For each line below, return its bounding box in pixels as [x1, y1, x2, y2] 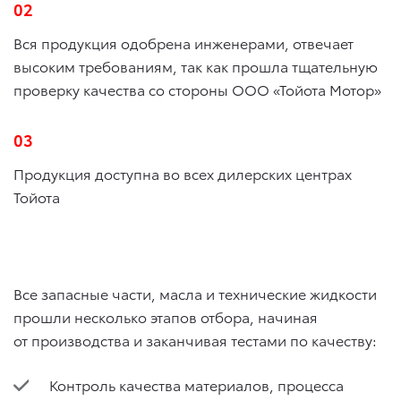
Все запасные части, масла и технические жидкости [13, 283, 377, 304]
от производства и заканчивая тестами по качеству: [13, 329, 377, 351]
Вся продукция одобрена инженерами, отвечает [13, 32, 354, 54]
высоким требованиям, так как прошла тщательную [13, 55, 378, 77]
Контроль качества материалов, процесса [49, 374, 344, 396]
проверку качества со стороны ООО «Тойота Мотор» [13, 79, 381, 100]
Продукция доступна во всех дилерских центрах [13, 163, 352, 184]
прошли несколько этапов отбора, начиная [13, 306, 318, 328]
